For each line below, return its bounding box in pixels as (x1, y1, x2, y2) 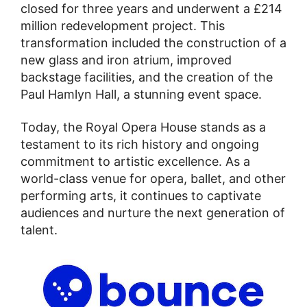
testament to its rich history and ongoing (21, 137, 259, 151)
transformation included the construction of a (21, 35, 286, 50)
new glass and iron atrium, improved (21, 52, 232, 67)
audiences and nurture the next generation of (21, 206, 285, 220)
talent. (21, 223, 58, 237)
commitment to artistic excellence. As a (21, 154, 250, 169)
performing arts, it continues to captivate (21, 188, 261, 203)
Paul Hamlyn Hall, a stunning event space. (21, 86, 262, 101)
